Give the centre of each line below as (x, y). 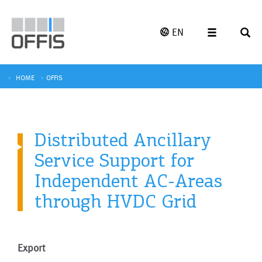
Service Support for (114, 160)
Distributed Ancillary (123, 139)
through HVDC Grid (116, 201)
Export (31, 248)
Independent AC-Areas (128, 180)
